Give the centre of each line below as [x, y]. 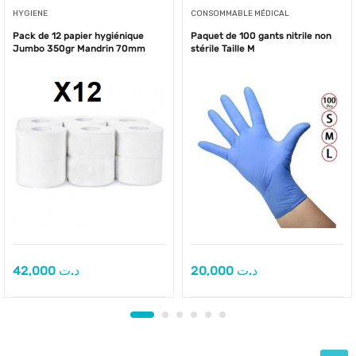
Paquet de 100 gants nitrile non [261, 35]
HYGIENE [30, 13]
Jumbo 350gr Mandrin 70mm [79, 48]
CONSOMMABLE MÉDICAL [240, 13]
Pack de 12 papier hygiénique [78, 35]
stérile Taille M [223, 48]
